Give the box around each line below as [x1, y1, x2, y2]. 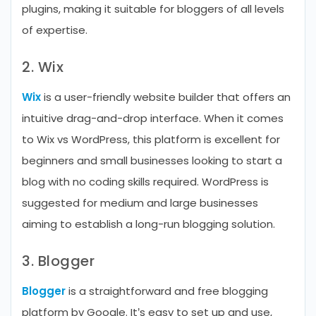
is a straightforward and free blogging [66, 284, 268, 298]
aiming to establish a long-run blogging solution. [22, 217, 275, 231]
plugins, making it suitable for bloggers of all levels [22, 1, 284, 16]
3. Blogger [22, 251, 95, 271]
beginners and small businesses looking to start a [22, 153, 282, 168]
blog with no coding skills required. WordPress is [22, 174, 269, 189]
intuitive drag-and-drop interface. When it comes [22, 111, 284, 126]
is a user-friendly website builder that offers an [41, 90, 291, 104]
